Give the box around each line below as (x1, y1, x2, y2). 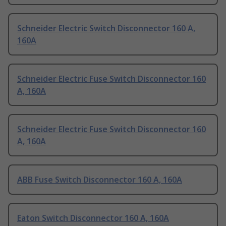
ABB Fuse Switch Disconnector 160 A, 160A (17, 174, 182, 186)
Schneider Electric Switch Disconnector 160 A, (17, 23, 195, 34)
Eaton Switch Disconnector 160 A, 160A (17, 212, 169, 224)
